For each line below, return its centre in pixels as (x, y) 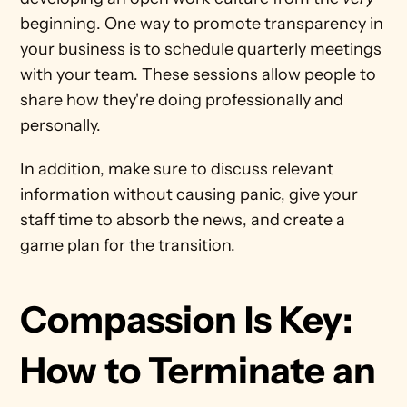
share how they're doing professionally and (182, 100)
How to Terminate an (199, 370)
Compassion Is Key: (187, 319)
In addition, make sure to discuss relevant (177, 169)
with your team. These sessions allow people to (199, 74)
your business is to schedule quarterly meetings (201, 49)
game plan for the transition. (130, 245)
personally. (63, 125)
